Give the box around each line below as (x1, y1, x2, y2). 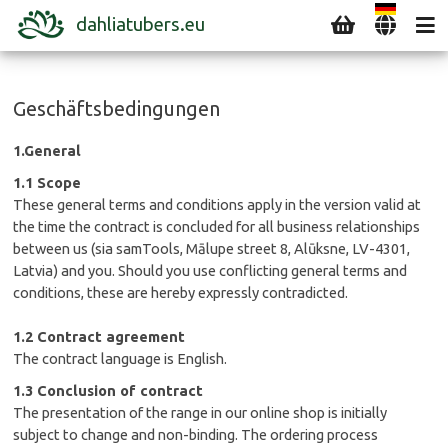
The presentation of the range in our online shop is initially (13, 404, 388, 421)
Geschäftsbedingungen (13, 97, 221, 120)
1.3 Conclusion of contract (13, 382, 204, 399)
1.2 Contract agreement (13, 328, 186, 345)
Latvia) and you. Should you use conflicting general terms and (13, 262, 408, 279)
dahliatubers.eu (76, 14, 206, 35)
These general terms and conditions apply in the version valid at (13, 196, 422, 213)
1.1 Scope (13, 174, 82, 191)
